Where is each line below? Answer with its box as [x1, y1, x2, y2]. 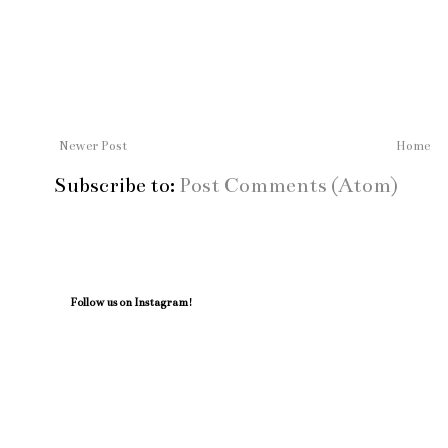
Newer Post [59, 137, 127, 154]
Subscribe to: [54, 172, 179, 198]
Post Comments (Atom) [179, 172, 398, 198]
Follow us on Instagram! [70, 295, 193, 309]
